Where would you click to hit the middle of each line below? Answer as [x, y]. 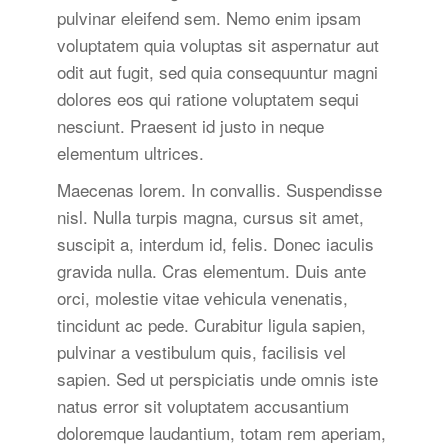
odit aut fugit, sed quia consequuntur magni [217, 72]
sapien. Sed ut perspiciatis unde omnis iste [217, 379]
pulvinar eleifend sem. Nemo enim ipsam [208, 18]
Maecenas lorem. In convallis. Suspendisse [219, 190]
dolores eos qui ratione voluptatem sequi [207, 99]
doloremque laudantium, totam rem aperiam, [221, 433]
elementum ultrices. [130, 153]
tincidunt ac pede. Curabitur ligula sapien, [211, 325]
